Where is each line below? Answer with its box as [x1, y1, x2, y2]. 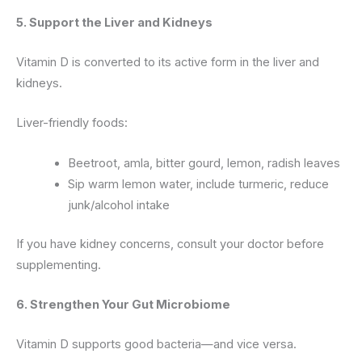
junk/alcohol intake [67, 197, 170, 213]
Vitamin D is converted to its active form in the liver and [16, 55, 319, 70]
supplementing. [16, 257, 101, 272]
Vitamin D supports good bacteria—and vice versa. [16, 337, 297, 352]
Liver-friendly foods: [16, 116, 128, 131]
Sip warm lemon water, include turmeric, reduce [67, 176, 329, 192]
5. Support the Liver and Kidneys [16, 15, 213, 30]
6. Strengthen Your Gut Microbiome [16, 297, 230, 312]
